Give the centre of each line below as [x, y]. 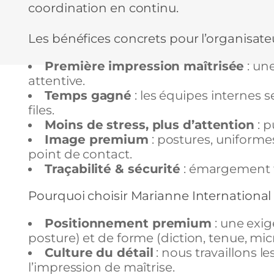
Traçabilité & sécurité [113, 169]
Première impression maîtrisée [145, 66]
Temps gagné [88, 96]
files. [41, 110]
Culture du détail [99, 253]
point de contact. [80, 154]
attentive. [57, 81]
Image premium [97, 140]
